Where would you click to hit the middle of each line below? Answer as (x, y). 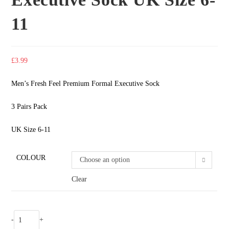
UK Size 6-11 (31, 130)
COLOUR (31, 158)
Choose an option (105, 160)
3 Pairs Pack (29, 107)
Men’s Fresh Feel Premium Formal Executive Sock (86, 84)
